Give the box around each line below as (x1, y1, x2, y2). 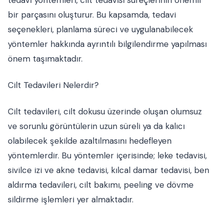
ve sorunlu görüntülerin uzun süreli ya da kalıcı (8, 121, 185, 131)
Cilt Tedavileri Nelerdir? (8, 80, 99, 90)
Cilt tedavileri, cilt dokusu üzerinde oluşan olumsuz (8, 106, 202, 117)
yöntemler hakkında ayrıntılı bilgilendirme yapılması (8, 39, 207, 49)
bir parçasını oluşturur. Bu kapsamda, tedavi (8, 9, 176, 20)
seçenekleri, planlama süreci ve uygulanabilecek (8, 24, 193, 35)
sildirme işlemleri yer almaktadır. (8, 194, 133, 205)
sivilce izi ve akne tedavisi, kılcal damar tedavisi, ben (8, 165, 209, 175)
